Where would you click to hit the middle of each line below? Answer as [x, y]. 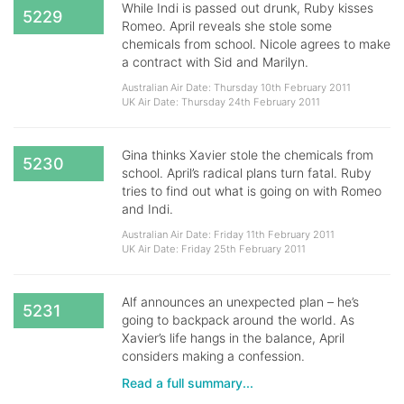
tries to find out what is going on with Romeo [252, 191]
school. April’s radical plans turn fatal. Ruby [247, 173]
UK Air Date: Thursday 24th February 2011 [221, 102]
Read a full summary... [188, 383]
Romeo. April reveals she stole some [227, 26]
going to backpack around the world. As [238, 320]
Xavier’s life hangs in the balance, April [233, 338]
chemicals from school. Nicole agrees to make [256, 44]
